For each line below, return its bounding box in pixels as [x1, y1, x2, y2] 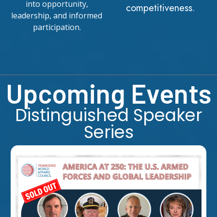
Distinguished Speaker [15, 103, 202, 127]
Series [83, 120, 134, 144]
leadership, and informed [11, 10, 102, 21]
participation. [32, 22, 81, 33]
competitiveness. [125, 1, 195, 15]
